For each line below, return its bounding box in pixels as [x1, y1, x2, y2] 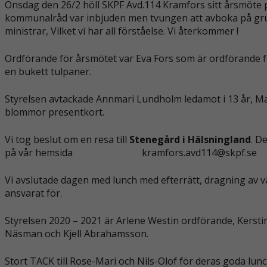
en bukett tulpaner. [4, 64, 91, 78]
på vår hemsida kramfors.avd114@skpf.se [4, 145, 257, 159]
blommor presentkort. [4, 105, 104, 119]
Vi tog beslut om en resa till [4, 132, 127, 146]
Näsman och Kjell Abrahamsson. [4, 226, 148, 240]
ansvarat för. [4, 186, 62, 200]
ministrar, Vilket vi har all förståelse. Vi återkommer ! [4, 24, 238, 38]
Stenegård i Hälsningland [126, 132, 251, 146]
